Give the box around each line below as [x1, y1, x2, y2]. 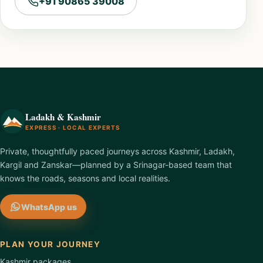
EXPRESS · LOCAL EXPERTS [25, 123, 120, 131]
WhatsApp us [21, 201, 77, 212]
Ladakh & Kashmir [25, 110, 101, 123]
